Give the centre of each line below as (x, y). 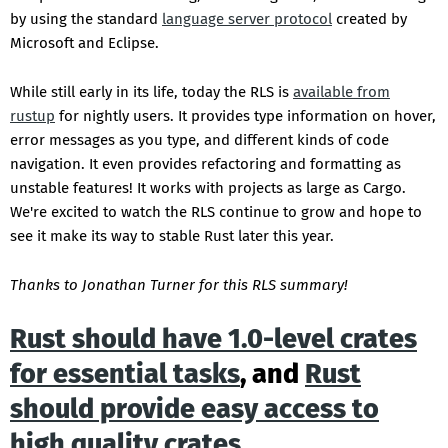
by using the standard (86, 19)
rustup (32, 116)
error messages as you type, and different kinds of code (199, 140)
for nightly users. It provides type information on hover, (245, 116)
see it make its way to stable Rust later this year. (172, 236)
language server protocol (247, 19)
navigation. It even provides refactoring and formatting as (205, 164)
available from (341, 92)
